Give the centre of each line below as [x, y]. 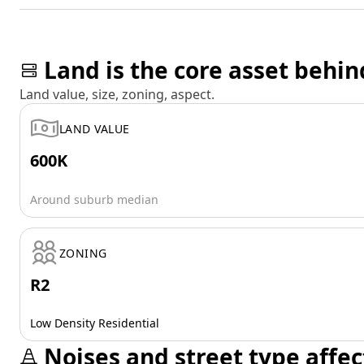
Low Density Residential [95, 323]
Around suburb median [94, 199]
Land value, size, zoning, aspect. [117, 94]
